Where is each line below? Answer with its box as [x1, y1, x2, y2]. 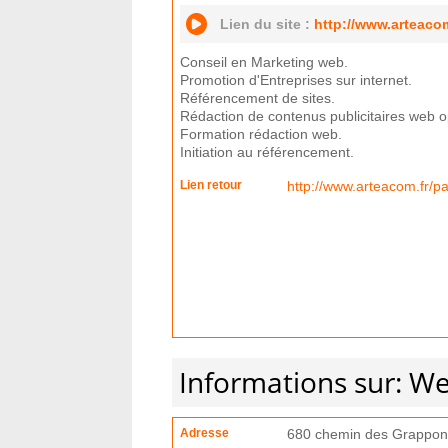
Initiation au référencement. [180, 144, 354, 160]
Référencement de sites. [180, 90, 335, 106]
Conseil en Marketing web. [180, 54, 348, 70]
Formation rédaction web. [180, 126, 342, 142]
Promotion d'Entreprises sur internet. [180, 72, 412, 88]
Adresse [180, 426, 229, 440]
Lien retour [180, 178, 242, 192]
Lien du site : [220, 16, 314, 32]
